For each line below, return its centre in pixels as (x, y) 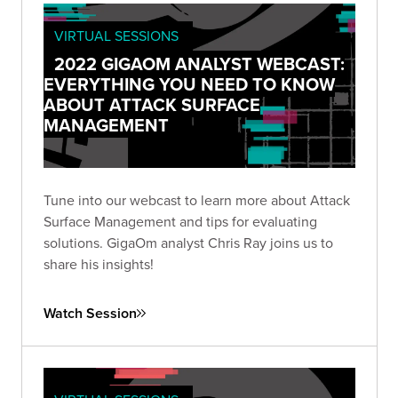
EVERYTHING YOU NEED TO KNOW (189, 84)
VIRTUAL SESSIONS (116, 36)
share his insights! (99, 263)
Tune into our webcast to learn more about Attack (197, 199)
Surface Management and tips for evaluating (180, 221)
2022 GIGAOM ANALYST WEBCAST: (199, 64)
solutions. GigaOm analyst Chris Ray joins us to (188, 242)
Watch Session (90, 313)
